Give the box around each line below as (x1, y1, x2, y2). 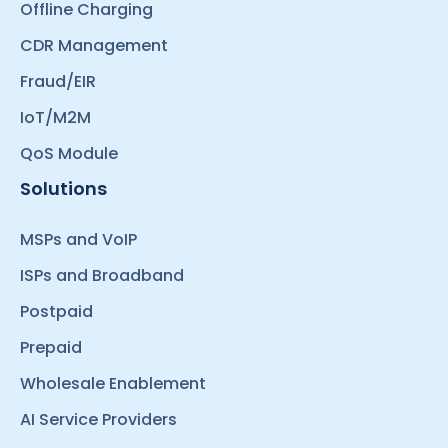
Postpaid (20, 299, 93, 323)
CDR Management (20, 33, 168, 57)
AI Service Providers (20, 407, 177, 431)
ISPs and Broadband (20, 263, 184, 287)
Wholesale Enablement (20, 371, 206, 395)
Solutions (20, 175, 107, 201)
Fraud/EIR (20, 69, 96, 93)
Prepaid (20, 335, 82, 359)
